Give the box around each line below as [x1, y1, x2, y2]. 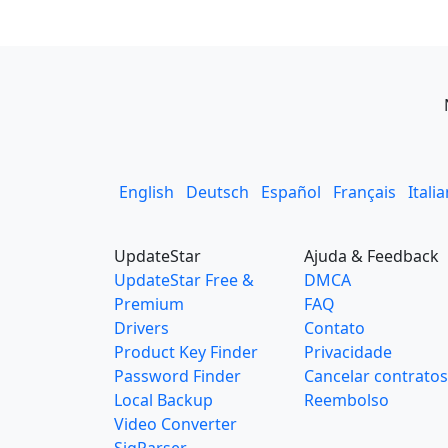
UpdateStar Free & [114, 269, 254, 291]
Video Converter [114, 413, 237, 435]
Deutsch [185, 181, 249, 203]
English [118, 181, 174, 203]
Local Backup [114, 389, 213, 411]
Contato [304, 317, 365, 339]
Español [260, 181, 321, 203]
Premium [114, 293, 184, 315]
